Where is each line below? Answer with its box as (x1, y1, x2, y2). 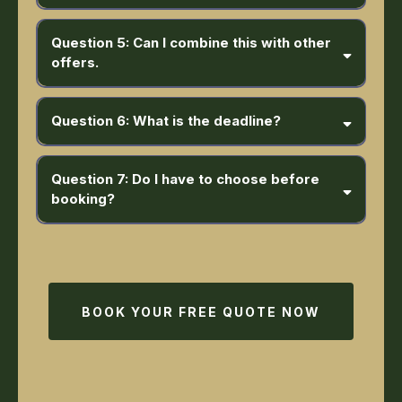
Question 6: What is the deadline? (50, 112, 281, 130)
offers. (50, 54, 99, 72)
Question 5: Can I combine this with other (50, 34, 331, 52)
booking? (50, 190, 115, 208)
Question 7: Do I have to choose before (50, 170, 319, 188)
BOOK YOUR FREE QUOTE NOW (82, 303, 320, 319)
